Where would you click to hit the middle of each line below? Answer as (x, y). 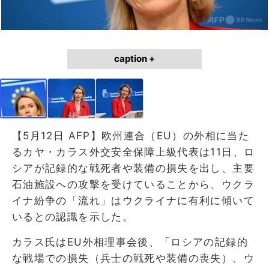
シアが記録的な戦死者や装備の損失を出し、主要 (133, 168)
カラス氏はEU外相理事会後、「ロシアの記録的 (130, 242)
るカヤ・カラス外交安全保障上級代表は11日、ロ (134, 152)
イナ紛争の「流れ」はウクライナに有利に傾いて (133, 200)
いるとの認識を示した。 (73, 216)
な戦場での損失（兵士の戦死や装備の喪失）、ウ (133, 258)
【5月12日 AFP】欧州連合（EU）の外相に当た (131, 135)
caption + (134, 59)
